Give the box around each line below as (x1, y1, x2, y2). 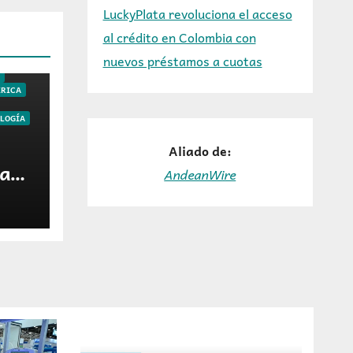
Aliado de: (168, 140, 232, 161)
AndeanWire (164, 164, 236, 184)
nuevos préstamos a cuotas (102, 50, 262, 71)
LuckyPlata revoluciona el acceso (102, 3, 292, 24)
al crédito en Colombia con (102, 27, 256, 47)
